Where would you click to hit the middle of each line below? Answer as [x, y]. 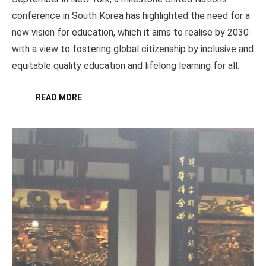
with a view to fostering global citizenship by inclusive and [133, 49]
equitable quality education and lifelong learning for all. [126, 66]
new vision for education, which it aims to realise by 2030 [130, 33]
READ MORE [59, 98]
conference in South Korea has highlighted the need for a [131, 16]
